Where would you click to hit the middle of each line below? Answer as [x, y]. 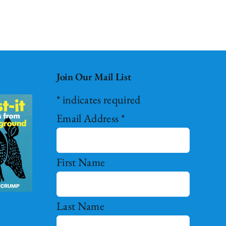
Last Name [80, 206]
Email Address [89, 118]
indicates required [100, 99]
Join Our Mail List [94, 76]
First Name [81, 162]
